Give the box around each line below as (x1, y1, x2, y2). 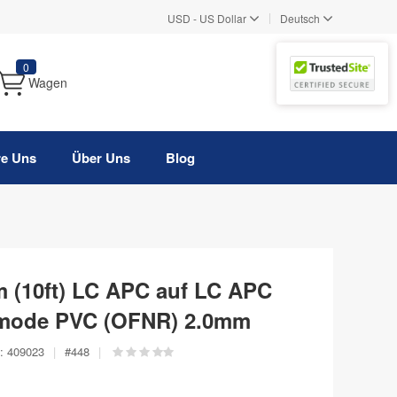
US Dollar (199, 10, 246, 26)
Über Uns (72, 148, 130, 167)
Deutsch (280, 10, 320, 26)
